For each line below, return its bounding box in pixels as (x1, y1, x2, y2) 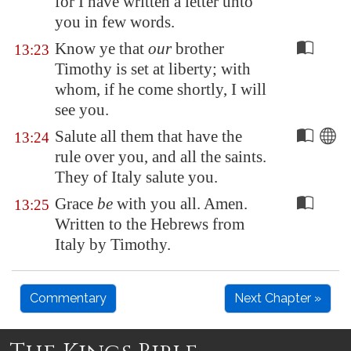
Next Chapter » (234, 291, 321, 306)
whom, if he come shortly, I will (55, 80, 266, 99)
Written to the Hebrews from (55, 215, 244, 233)
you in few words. (55, 13, 175, 31)
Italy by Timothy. (55, 235, 171, 254)
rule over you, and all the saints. (55, 147, 266, 166)
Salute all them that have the (55, 127, 242, 146)
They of (55, 168, 111, 186)
